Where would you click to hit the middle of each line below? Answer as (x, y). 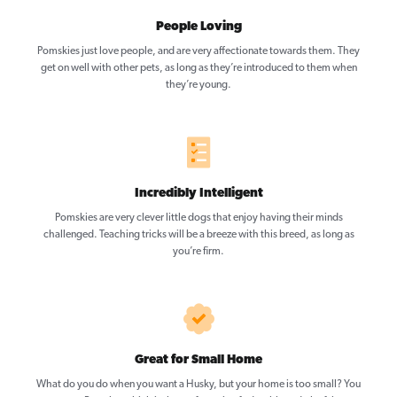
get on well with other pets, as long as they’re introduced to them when (198, 69)
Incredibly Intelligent (198, 194)
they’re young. (198, 86)
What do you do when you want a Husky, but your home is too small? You (198, 385)
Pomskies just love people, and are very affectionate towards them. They (198, 52)
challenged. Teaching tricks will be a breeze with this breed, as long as (198, 235)
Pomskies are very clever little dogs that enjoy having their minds (198, 218)
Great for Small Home (198, 361)
